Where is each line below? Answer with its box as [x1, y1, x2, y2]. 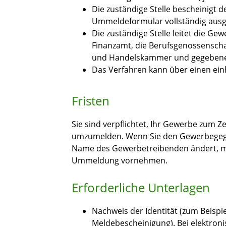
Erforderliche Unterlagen [72, 179, 210, 196]
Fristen [72, 92, 109, 109]
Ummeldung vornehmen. [72, 155, 167, 166]
